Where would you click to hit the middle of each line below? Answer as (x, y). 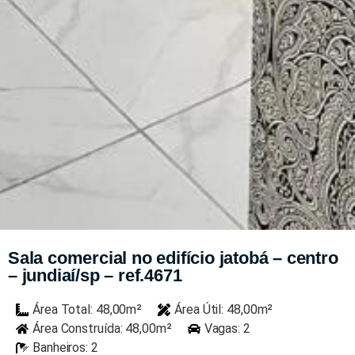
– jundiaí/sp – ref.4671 (95, 275)
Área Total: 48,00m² (88, 309)
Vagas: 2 (227, 328)
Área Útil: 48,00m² (224, 309)
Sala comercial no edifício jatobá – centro (173, 258)
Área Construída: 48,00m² (102, 328)
